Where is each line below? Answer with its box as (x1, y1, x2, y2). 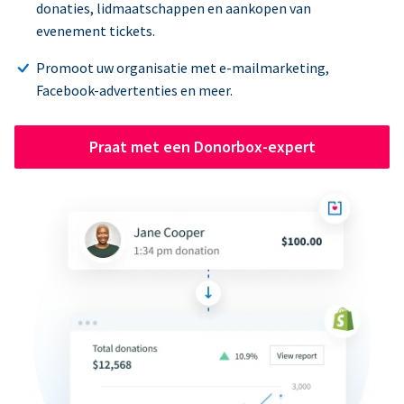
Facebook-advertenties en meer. (36, 80, 233, 99)
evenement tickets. (36, 21, 155, 40)
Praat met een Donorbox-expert (88, 135, 316, 157)
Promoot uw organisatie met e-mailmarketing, (36, 58, 329, 77)
